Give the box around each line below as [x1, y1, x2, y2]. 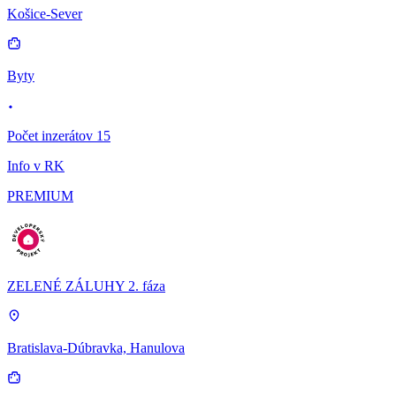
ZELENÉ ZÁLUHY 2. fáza [7, 278, 165, 294]
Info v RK [7, 158, 65, 174]
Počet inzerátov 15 [7, 128, 110, 144]
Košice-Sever [7, 6, 82, 22]
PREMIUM [7, 188, 73, 204]
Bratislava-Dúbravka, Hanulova [7, 340, 185, 356]
